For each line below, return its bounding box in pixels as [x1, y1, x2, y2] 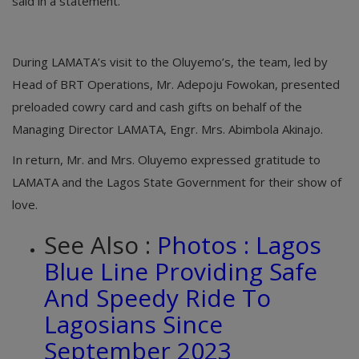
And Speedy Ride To [44, 280, 271, 314]
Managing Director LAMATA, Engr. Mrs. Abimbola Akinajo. [12, 120, 323, 137]
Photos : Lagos [157, 228, 321, 261]
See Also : [44, 228, 157, 261]
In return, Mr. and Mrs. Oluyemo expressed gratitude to [12, 151, 321, 167]
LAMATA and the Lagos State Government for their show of [12, 173, 341, 190]
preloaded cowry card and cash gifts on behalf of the [12, 98, 302, 115]
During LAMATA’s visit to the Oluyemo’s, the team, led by [12, 53, 328, 70]
